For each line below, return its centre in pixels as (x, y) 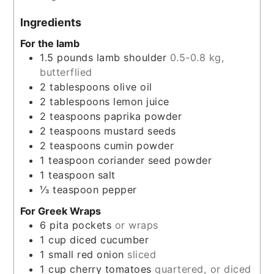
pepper (119, 189)
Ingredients (51, 22)
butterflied (66, 72)
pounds (75, 57)
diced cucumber (109, 239)
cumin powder (139, 145)
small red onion (86, 254)
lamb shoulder (131, 57)
